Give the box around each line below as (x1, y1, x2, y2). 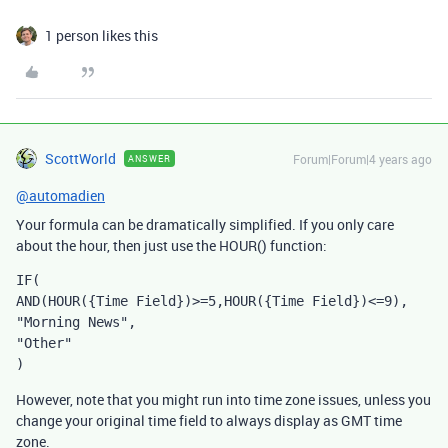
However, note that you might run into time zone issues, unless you (16, 390, 431, 409)
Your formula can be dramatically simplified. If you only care (16, 215, 394, 234)
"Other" (16, 335, 72, 351)
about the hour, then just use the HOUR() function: (16, 236, 327, 255)
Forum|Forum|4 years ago (293, 151, 432, 167)
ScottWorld (45, 149, 116, 168)
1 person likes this (45, 26, 158, 45)
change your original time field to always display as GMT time (16, 411, 402, 430)
